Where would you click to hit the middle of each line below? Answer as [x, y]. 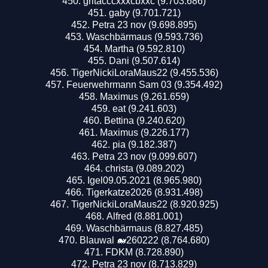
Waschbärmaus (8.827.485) [144, 228]
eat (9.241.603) [144, 108]
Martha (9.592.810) [144, 48]
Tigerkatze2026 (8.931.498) [144, 192]
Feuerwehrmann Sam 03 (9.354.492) [144, 84]
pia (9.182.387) [144, 144]
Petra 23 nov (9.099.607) [144, 156]
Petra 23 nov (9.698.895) [144, 25]
